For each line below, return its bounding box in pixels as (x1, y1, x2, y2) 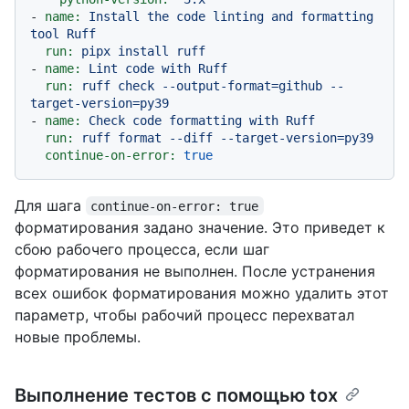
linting (213, 8, 264, 24)
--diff (169, 130, 213, 145)
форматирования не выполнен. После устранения (15, 261, 375, 280)
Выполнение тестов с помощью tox (15, 383, 338, 406)
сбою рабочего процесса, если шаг (15, 239, 269, 258)
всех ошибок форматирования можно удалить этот (15, 283, 389, 302)
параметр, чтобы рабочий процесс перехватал (15, 305, 354, 324)
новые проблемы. (15, 327, 141, 346)
